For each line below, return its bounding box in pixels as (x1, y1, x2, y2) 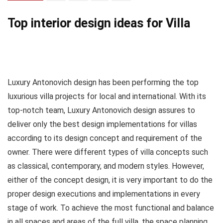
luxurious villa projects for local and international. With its (7, 92, 206, 102)
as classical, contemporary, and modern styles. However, (7, 161, 204, 171)
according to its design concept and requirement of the (7, 133, 202, 143)
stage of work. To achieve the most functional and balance (7, 203, 214, 213)
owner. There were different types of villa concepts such (7, 147, 208, 157)
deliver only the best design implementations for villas (7, 119, 197, 129)
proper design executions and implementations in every (7, 189, 200, 199)
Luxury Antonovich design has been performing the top (7, 78, 199, 88)
